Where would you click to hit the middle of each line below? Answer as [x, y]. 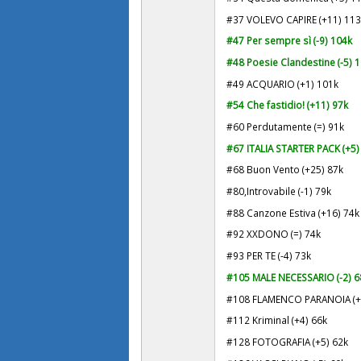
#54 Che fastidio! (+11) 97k [288, 105]
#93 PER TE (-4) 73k [269, 256]
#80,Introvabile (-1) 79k [279, 191]
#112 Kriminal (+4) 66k [277, 320]
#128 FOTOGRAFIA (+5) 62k [288, 341]
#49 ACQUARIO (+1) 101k [283, 83]
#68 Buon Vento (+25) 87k [285, 170]
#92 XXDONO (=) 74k [274, 234]
